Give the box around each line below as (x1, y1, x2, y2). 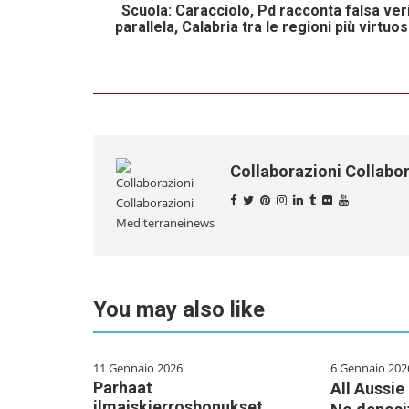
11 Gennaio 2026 (93, 360, 183, 377)
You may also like (93, 297, 265, 323)
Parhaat (93, 378, 152, 398)
